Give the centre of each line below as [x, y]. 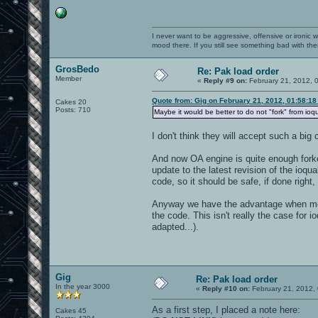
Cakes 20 [71, 102]
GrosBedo [77, 69]
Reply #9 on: [225, 80]
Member [68, 78]
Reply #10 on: [226, 288]
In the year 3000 [83, 286]
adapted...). [175, 226]
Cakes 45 [71, 310]
